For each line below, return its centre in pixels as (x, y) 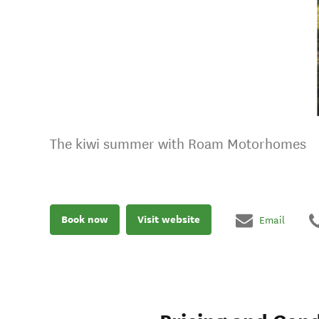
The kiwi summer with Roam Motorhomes (178, 145)
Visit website (169, 220)
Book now (85, 220)
